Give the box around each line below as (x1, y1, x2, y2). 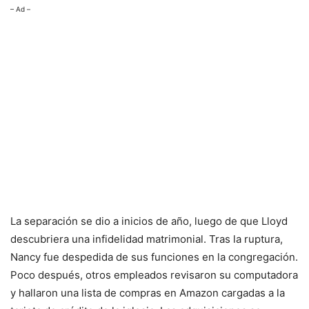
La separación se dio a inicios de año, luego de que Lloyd (10, 215, 288, 228)
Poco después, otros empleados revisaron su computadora (10, 268, 298, 282)
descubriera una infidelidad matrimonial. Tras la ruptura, (10, 232, 283, 246)
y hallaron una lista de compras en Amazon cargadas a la (10, 286, 285, 300)
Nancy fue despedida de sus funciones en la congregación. (10, 250, 298, 264)
